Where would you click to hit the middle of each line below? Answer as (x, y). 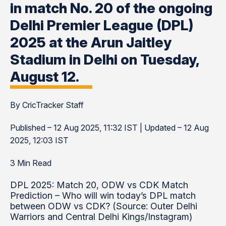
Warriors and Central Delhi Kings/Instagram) (101, 217)
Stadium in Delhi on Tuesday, (105, 60)
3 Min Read (31, 163)
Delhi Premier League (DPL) (102, 25)
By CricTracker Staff (47, 105)
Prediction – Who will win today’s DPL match (103, 195)
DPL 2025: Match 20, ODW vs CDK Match (99, 185)
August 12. (45, 77)
